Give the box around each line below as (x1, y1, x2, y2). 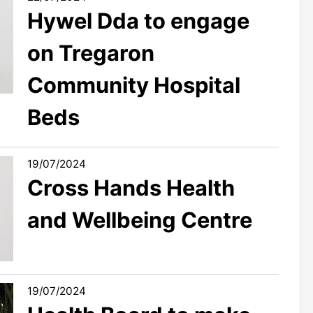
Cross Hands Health (27, 175, 235, 201)
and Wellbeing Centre (27, 207, 252, 233)
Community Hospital (27, 71, 240, 98)
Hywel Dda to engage (27, 7, 249, 34)
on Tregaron (27, 39, 154, 66)
